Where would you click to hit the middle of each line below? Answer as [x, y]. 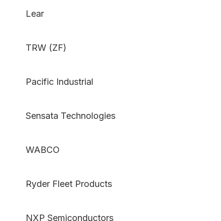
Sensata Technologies [66, 116]
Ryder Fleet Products [64, 184]
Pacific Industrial [55, 82]
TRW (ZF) [41, 48]
